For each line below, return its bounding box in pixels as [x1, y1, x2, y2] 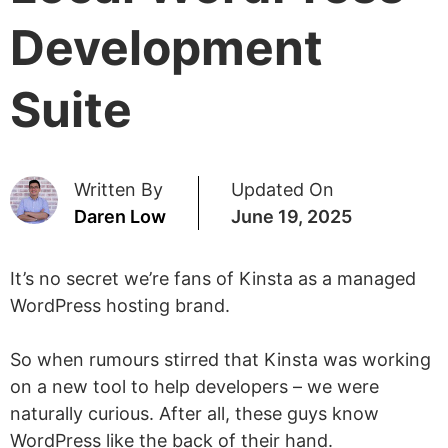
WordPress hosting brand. [10, 295, 230, 316]
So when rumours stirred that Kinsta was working [10, 349, 431, 370]
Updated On [231, 179, 334, 200]
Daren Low [74, 206, 166, 227]
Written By [74, 179, 163, 200]
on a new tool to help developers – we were [10, 376, 379, 397]
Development [10, 18, 323, 77]
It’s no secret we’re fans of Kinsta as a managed [10, 268, 416, 289]
